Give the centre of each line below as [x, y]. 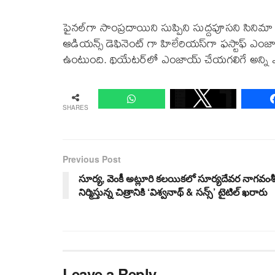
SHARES [76, 107]
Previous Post [92, 159]
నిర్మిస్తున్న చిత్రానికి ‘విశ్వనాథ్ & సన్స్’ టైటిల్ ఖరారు [173, 192]
